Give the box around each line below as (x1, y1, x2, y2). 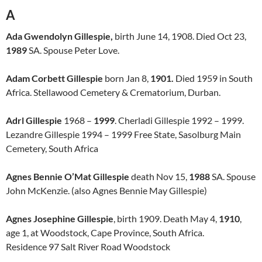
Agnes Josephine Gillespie (6, 213, 113, 224)
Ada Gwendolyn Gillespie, (6, 30, 115, 42)
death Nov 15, (129, 171, 189, 182)
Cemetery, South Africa (6, 143, 98, 154)
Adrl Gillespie (6, 115, 62, 126)
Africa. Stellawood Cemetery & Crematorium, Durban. (6, 87, 220, 98)
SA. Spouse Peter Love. (27, 44, 119, 56)
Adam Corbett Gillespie (6, 73, 103, 84)
